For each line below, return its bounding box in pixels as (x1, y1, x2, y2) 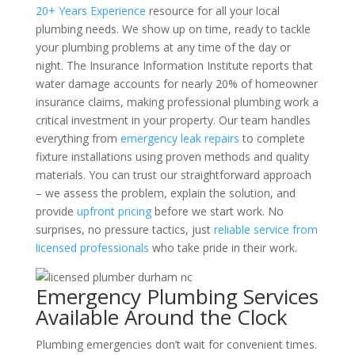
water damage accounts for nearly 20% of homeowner (35, 76, 318, 91)
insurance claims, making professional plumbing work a (35, 94, 319, 109)
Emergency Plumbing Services (35, 282, 319, 311)
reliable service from (213, 222, 318, 237)
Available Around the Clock (35, 303, 288, 331)
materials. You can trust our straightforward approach (35, 167, 311, 182)
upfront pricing (76, 204, 151, 219)
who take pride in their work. (148, 240, 297, 255)
